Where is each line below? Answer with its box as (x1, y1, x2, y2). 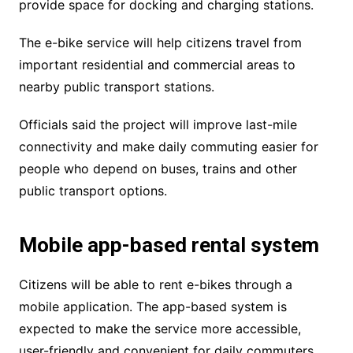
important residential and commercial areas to (18, 56, 295, 72)
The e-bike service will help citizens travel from (18, 34, 302, 50)
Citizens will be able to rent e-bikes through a (18, 276, 292, 292)
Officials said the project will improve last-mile (18, 116, 297, 132)
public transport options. (18, 182, 167, 199)
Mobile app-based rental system (18, 232, 319, 257)
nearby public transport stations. (18, 78, 214, 95)
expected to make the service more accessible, (18, 320, 301, 336)
